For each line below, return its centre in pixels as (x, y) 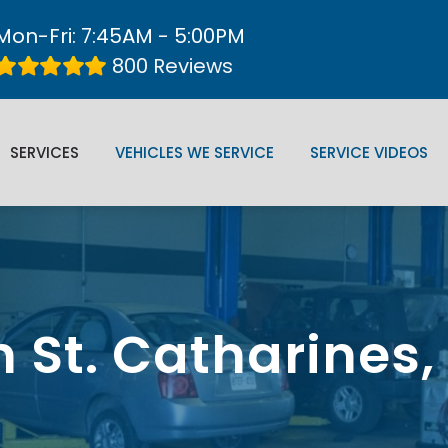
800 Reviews (172, 66)
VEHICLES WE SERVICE (194, 152)
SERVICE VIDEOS (369, 152)
